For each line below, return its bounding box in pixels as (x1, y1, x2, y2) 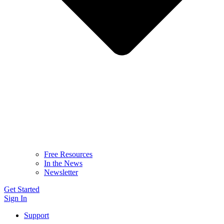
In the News (44, 158, 82, 167)
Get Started (4, 184, 39, 193)
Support (24, 210, 49, 219)
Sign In (4, 193, 27, 202)
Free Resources (44, 149, 92, 158)
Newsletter (44, 167, 78, 176)
